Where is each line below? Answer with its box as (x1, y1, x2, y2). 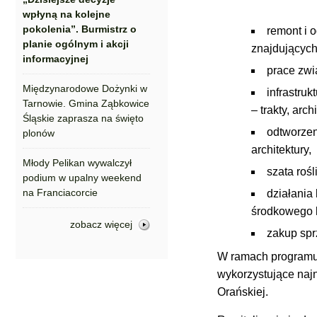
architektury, (251, 144, 311, 156)
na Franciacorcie (23, 187, 98, 198)
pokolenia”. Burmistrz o (23, 23, 137, 35)
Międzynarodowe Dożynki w (23, 83, 147, 94)
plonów (23, 127, 54, 139)
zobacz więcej (70, 219, 132, 230)
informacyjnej (23, 53, 88, 64)
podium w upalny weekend (23, 172, 142, 183)
